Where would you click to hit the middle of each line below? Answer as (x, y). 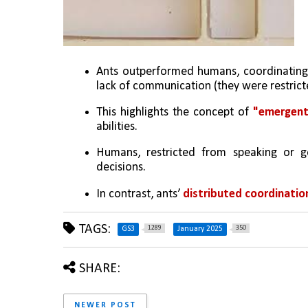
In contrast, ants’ (140, 194)
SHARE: (100, 268)
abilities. (117, 126)
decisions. (121, 168)
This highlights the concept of (175, 112)
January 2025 (200, 229)
